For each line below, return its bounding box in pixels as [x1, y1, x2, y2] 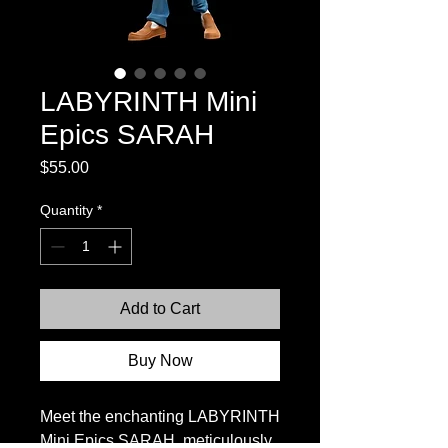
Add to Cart [120, 300, 200, 317]
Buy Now [127, 352, 193, 369]
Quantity [40, 202, 93, 218]
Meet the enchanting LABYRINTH [40, 408, 280, 425]
